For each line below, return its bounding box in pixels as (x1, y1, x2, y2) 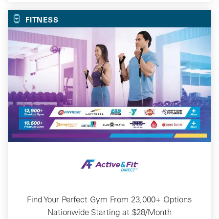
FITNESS (25, 14, 59, 24)
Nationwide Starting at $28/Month (47, 206, 172, 217)
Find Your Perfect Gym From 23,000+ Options (27, 194, 192, 204)
